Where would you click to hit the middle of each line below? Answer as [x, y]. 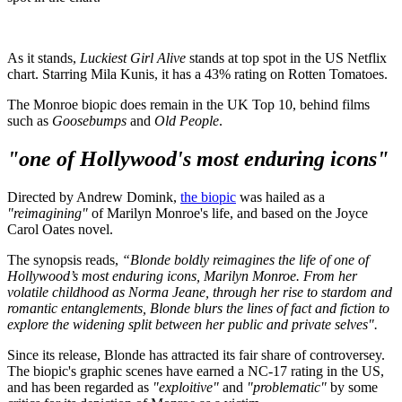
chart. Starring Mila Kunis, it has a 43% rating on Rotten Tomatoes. [197, 74]
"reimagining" [48, 214]
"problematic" [287, 388]
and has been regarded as [78, 388]
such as [30, 121]
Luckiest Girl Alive [133, 58]
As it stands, [44, 58]
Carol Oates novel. [60, 230]
